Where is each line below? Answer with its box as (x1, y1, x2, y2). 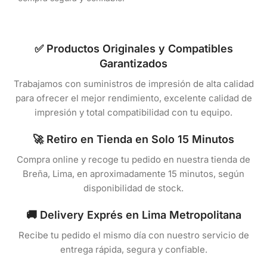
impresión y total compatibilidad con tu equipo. (35, 106, 232, 118)
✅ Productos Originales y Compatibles (34, 42, 233, 55)
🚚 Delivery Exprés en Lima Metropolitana (26, 208, 241, 221)
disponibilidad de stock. (83, 182, 184, 194)
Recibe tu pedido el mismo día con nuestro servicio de (18, 229, 249, 241)
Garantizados (100, 57, 167, 70)
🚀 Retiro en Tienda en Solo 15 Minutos (33, 132, 234, 145)
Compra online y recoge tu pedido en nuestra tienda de (17, 153, 250, 165)
